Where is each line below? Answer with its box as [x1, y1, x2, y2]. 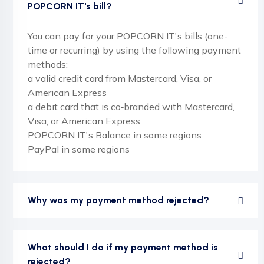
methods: [28, 58, 68, 70]
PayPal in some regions [28, 143, 130, 155]
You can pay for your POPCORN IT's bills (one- [28, 30, 228, 42]
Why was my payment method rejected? [28, 194, 209, 206]
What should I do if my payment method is [28, 242, 218, 253]
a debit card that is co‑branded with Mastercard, [28, 101, 235, 113]
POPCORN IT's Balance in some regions [28, 129, 202, 141]
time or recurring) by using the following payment [28, 44, 241, 56]
